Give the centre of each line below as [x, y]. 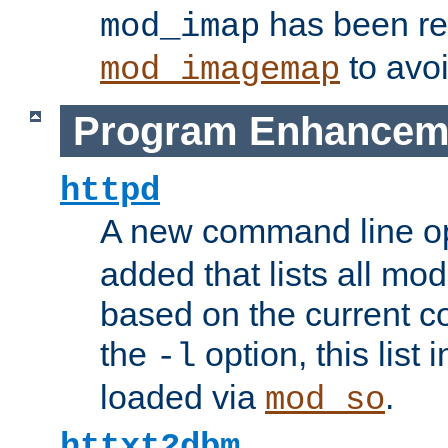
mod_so [325, 400]
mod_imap [180, 27]
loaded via [182, 397]
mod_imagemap [220, 70]
